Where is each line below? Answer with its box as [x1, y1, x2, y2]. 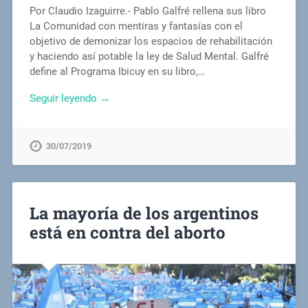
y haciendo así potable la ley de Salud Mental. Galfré [29, 50, 269, 63]
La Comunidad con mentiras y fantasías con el [29, 20, 243, 33]
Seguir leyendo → [29, 92, 110, 105]
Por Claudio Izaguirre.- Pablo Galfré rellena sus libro [29, 5, 266, 18]
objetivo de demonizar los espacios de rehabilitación [29, 35, 272, 48]
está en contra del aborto [29, 221, 225, 243]
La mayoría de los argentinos [29, 201, 258, 224]
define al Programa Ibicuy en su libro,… [29, 65, 205, 78]
